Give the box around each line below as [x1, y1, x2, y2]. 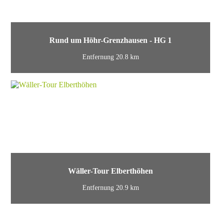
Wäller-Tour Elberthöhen [68, 166, 153, 176]
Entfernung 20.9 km [82, 184, 139, 192]
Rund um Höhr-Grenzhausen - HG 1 [49, 35, 172, 45]
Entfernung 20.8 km [82, 53, 139, 61]
